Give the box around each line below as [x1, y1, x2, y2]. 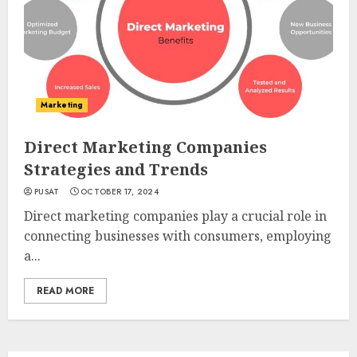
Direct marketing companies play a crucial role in [24, 207, 327, 225]
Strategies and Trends [24, 159, 208, 180]
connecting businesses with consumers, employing [24, 227, 331, 245]
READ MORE [37, 284, 94, 298]
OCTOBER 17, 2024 [80, 186, 159, 198]
